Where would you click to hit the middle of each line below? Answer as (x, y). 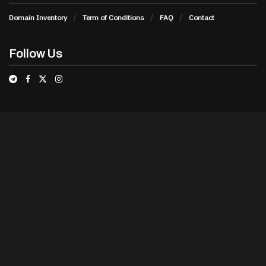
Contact (202, 17)
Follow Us (36, 53)
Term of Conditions (113, 17)
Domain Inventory (38, 17)
